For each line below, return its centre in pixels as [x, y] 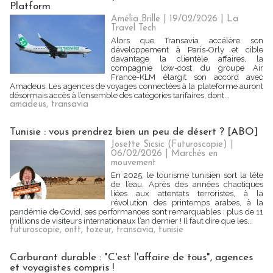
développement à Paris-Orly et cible [187, 50]
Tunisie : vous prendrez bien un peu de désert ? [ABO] [134, 132]
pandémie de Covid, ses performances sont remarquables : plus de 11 [136, 212]
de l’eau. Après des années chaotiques [187, 184]
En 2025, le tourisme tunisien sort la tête [187, 175]
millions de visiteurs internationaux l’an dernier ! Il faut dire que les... [131, 221]
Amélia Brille [136, 19]
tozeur [99, 230]
